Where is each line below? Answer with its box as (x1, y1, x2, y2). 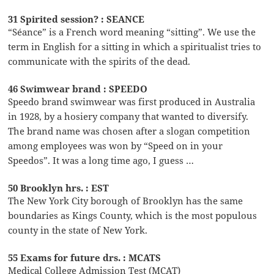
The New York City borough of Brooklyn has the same (8, 194, 243, 207)
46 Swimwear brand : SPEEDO (8, 83, 148, 95)
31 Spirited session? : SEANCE (8, 13, 145, 26)
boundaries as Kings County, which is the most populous (8, 209, 257, 222)
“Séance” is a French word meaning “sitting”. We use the (8, 26, 256, 39)
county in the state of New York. (8, 224, 148, 237)
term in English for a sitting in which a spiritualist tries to (8, 40, 262, 53)
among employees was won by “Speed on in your (8, 139, 223, 152)
